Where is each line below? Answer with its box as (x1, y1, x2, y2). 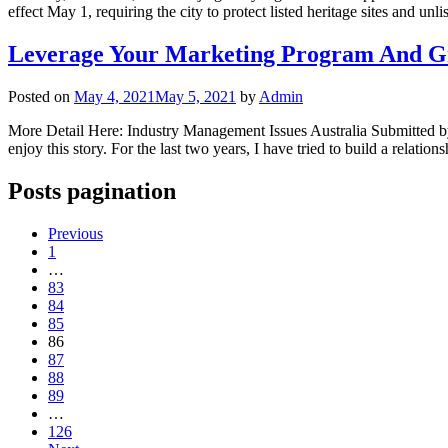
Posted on (8, 88, 74, 105)
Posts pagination (8, 177, 176, 204)
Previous (48, 224, 103, 242)
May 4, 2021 (74, 88, 155, 105)
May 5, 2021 (155, 88, 236, 105)
